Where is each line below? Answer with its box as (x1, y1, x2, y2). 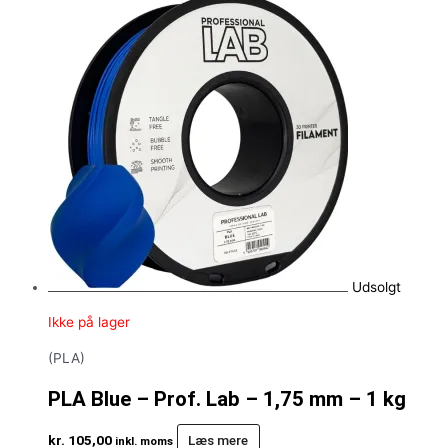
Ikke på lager (48, 314, 130, 331)
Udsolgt (352, 278, 401, 295)
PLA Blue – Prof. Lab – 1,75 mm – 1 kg (48, 387, 406, 412)
